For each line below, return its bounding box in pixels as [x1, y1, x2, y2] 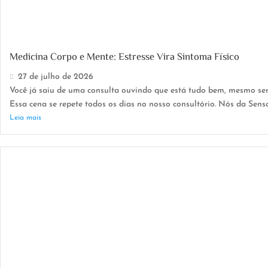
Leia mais [10, 114, 41, 122]
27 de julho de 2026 [18, 72, 93, 82]
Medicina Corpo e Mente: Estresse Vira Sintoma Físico [10, 51, 239, 62]
